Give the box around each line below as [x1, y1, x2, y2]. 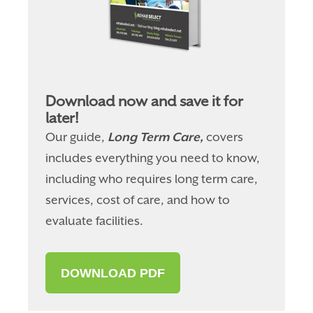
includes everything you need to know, [45, 150, 261, 165]
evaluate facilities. [45, 213, 144, 228]
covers [203, 129, 244, 144]
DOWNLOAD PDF [61, 265, 166, 280]
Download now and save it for [45, 92, 244, 110]
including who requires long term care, [45, 171, 259, 186]
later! [45, 109, 80, 126]
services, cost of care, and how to [45, 192, 231, 207]
